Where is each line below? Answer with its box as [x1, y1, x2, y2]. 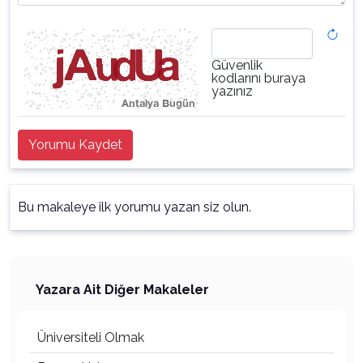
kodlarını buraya [211, 70, 305, 86]
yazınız [211, 83, 253, 99]
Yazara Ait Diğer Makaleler [36, 282, 209, 297]
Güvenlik [211, 58, 263, 73]
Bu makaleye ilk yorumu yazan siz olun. [18, 199, 251, 215]
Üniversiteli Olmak [37, 330, 144, 345]
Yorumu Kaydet [28, 137, 122, 152]
